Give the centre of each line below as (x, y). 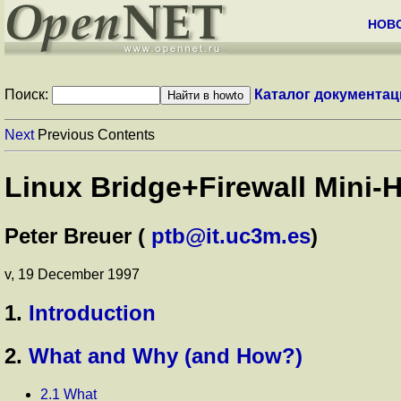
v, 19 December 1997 (72, 274)
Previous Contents (94, 135)
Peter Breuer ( (78, 235)
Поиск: (28, 94)
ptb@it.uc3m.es (231, 235)
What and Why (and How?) (166, 355)
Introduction (92, 312)
